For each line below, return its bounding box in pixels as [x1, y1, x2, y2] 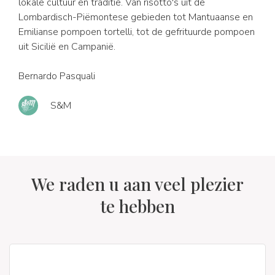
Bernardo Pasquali [18, 69, 95, 83]
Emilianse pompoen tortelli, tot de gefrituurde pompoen [18, 25, 255, 39]
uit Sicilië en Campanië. [18, 40, 115, 53]
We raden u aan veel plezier [31, 172, 244, 195]
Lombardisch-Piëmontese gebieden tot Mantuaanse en [18, 10, 253, 24]
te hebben [100, 195, 175, 217]
